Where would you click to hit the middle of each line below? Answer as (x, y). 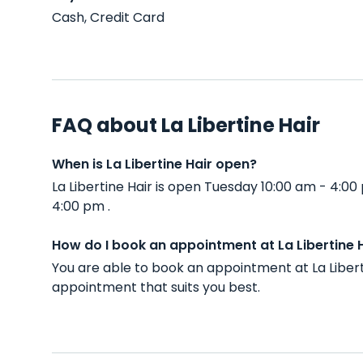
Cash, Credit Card (108, 17)
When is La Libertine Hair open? (154, 164)
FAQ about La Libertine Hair (186, 125)
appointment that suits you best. (156, 287)
